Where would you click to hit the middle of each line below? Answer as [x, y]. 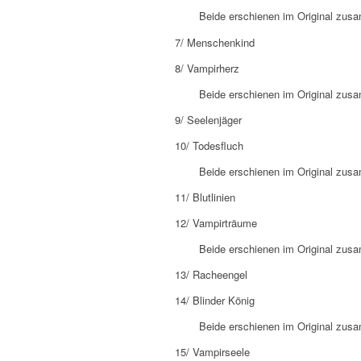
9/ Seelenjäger [208, 119]
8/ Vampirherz [207, 68]
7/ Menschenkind [215, 42]
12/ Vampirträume [216, 222]
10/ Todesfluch [209, 145]
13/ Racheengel [211, 274]
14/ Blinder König [215, 300]
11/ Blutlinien [205, 197]
